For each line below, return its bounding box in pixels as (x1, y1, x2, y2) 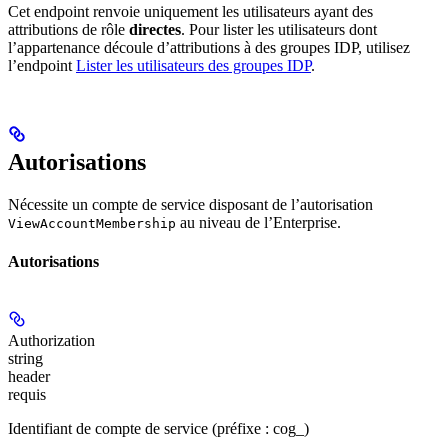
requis (8, 386, 46, 404)
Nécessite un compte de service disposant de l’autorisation (8, 195, 373, 213)
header (8, 368, 50, 386)
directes (129, 20, 181, 38)
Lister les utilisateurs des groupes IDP (76, 56, 311, 74)
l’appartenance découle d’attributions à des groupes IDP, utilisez (8, 38, 410, 56)
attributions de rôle (8, 20, 129, 38)
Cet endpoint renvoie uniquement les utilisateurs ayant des (8, 2, 373, 20)
